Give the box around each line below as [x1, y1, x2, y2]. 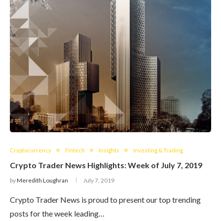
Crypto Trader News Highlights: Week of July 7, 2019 [10, 160, 202, 170]
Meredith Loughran [17, 177, 68, 184]
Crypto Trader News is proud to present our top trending [10, 195, 201, 204]
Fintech [65, 147, 85, 153]
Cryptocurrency [10, 147, 51, 153]
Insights [99, 147, 119, 153]
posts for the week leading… [10, 209, 105, 218]
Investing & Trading [133, 147, 183, 153]
